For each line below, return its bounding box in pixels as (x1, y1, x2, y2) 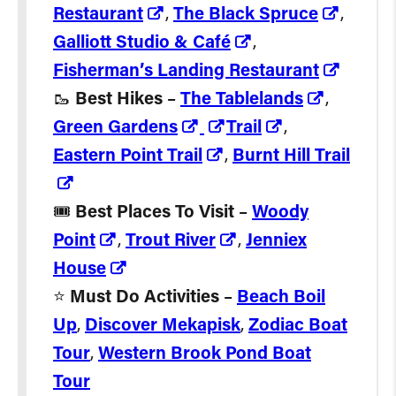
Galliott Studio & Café (53, 34, 231, 52)
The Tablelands (180, 91, 303, 109)
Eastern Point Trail (53, 148, 202, 165)
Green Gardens (53, 119, 178, 137)
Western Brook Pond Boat (98, 346, 311, 363)
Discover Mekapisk (85, 317, 240, 335)
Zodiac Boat (248, 317, 347, 335)
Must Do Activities (70, 289, 219, 307)
